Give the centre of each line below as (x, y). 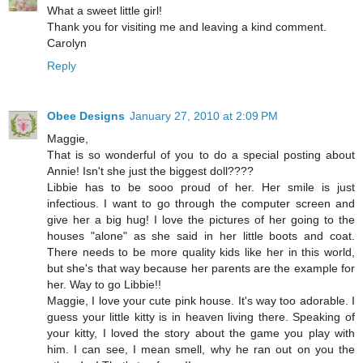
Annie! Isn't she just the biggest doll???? (150, 171)
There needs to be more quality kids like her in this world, (201, 252)
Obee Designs (86, 115)
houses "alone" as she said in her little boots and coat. (201, 235)
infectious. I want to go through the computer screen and (201, 203)
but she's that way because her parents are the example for (201, 268)
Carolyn (67, 43)
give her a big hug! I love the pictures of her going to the (201, 219)
